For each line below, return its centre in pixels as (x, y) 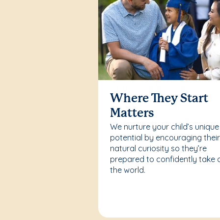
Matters (132, 114)
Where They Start (159, 99)
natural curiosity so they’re (159, 149)
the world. (128, 170)
